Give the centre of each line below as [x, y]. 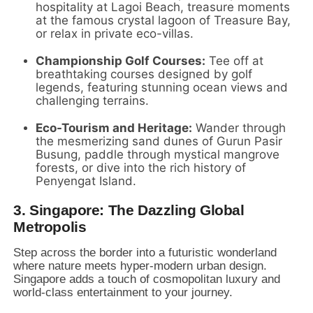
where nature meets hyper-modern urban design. [140, 265]
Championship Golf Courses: [121, 60]
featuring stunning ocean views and [186, 87]
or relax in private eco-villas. [115, 33]
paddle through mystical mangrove [181, 154]
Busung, [59, 154]
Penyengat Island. [86, 181]
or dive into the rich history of [162, 167]
